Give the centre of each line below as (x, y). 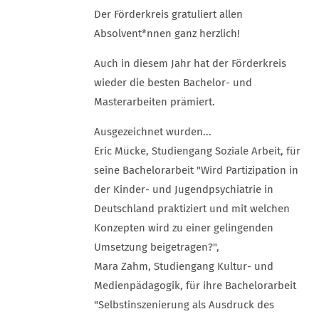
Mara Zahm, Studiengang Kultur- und (184, 266)
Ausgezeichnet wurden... (153, 132)
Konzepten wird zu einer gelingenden (184, 228)
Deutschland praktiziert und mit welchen (192, 209)
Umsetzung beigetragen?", (157, 247)
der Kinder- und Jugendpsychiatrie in (184, 189)
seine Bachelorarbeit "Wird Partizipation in (196, 170)
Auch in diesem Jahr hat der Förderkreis (190, 63)
